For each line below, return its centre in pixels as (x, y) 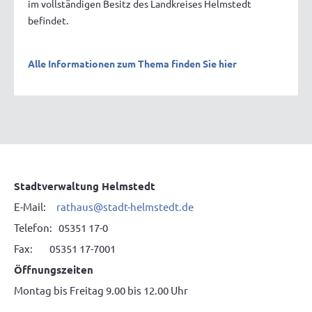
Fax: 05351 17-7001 (65, 248)
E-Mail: (35, 206)
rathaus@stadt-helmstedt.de (125, 206)
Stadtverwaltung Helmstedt (85, 186)
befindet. (48, 21)
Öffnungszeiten (54, 269)
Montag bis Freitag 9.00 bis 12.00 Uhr (101, 290)
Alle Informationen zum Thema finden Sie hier (132, 64)
